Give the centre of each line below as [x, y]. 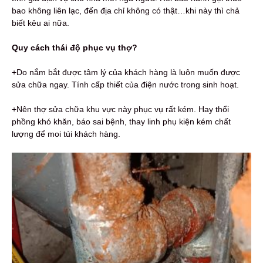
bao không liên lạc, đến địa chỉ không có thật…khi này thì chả [126, 10]
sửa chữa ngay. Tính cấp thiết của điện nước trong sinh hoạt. [125, 84]
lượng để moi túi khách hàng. [66, 134]
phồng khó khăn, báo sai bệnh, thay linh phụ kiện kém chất [121, 121]
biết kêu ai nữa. [41, 23]
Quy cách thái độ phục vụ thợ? [75, 47]
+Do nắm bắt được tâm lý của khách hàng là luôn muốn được [126, 72]
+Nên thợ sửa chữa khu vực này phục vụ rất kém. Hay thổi [120, 109]
